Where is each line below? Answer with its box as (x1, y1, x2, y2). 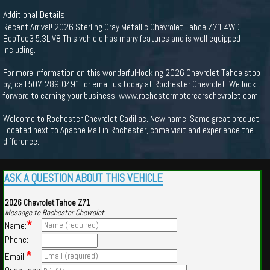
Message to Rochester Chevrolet (5, 207, 104, 218)
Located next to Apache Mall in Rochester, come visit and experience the (3, 124, 254, 136)
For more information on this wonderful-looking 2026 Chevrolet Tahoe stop (3, 67, 260, 78)
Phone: (5, 234, 28, 245)
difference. (3, 136, 39, 147)
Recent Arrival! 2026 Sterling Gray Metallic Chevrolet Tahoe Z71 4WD (3, 21, 240, 33)
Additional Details (3, 8, 65, 21)
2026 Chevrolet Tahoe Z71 (5, 198, 90, 208)
